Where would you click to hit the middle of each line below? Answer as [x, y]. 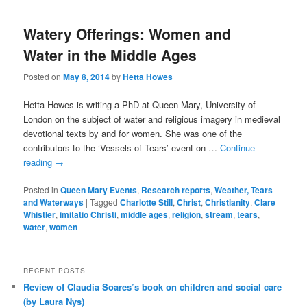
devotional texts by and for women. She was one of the [133, 133]
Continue [238, 147]
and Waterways [54, 202]
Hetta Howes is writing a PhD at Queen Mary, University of [140, 104]
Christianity [228, 202]
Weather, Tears [244, 190]
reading [39, 162]
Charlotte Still [147, 202]
